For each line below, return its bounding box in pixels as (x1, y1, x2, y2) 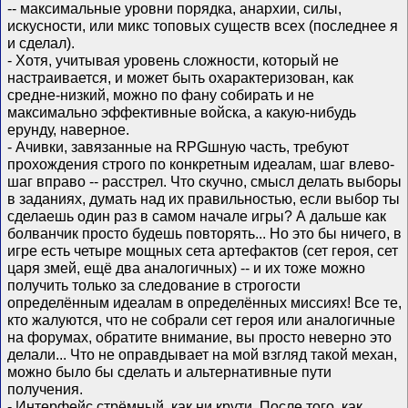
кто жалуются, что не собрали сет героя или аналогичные (7, 311, 396, 329)
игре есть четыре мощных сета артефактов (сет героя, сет (7, 242, 399, 260)
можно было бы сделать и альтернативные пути (7, 363, 332, 381)
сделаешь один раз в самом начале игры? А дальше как (7, 208, 387, 225)
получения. (7, 381, 84, 398)
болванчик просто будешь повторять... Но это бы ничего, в (7, 225, 403, 242)
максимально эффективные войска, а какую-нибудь (7, 104, 357, 121)
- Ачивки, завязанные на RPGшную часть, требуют (7, 138, 350, 156)
